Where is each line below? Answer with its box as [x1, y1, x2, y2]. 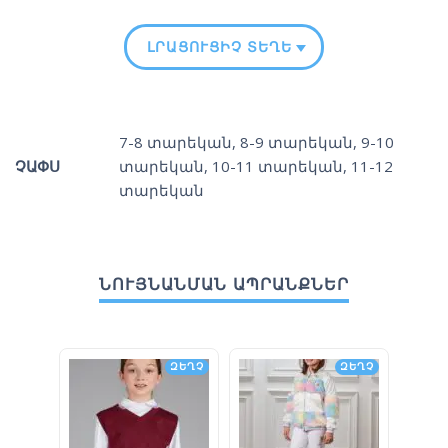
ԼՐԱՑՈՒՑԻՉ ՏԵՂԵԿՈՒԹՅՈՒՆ [147, 38, 378, 57]
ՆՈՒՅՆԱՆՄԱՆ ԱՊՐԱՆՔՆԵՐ [99, 275, 349, 295]
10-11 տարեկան [212, 156, 343, 177]
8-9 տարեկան [240, 132, 353, 153]
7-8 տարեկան [119, 132, 232, 153]
